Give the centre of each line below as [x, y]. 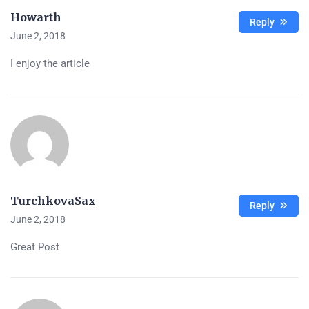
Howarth [36, 18]
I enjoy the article [50, 64]
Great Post [35, 247]
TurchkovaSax [53, 201]
